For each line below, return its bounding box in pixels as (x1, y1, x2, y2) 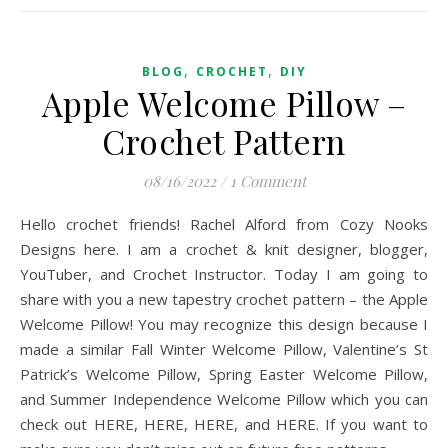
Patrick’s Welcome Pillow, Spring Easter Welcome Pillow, (20, 364, 428, 384)
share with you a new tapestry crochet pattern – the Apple (20, 289, 428, 309)
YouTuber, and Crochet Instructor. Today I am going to (20, 264, 428, 284)
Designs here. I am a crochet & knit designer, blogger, (20, 239, 428, 259)
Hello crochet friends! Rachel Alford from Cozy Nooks (20, 214, 32, 234)
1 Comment (229, 171, 306, 191)
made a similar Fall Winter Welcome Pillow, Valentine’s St (20, 339, 428, 359)
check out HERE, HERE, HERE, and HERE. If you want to (20, 414, 428, 434)
